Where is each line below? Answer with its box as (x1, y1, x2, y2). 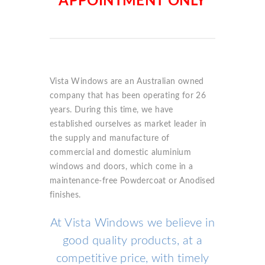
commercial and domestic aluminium (50, 148, 192, 157)
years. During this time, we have (50, 106, 173, 115)
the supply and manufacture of (50, 134, 170, 143)
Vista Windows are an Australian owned (50, 77, 204, 86)
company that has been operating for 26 (50, 92, 206, 101)
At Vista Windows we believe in (50, 217, 215, 230)
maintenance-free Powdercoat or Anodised (50, 177, 215, 186)
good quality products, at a (62, 235, 203, 247)
